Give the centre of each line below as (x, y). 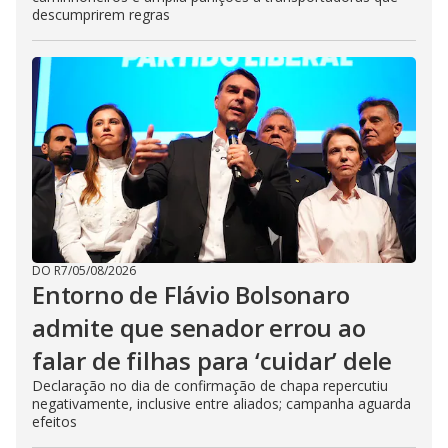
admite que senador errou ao (199, 327)
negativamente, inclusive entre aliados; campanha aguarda (221, 403)
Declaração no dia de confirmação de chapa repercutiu (210, 385)
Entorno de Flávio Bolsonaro (191, 294)
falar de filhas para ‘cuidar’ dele (212, 360)
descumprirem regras (101, 14)
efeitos (54, 421)
